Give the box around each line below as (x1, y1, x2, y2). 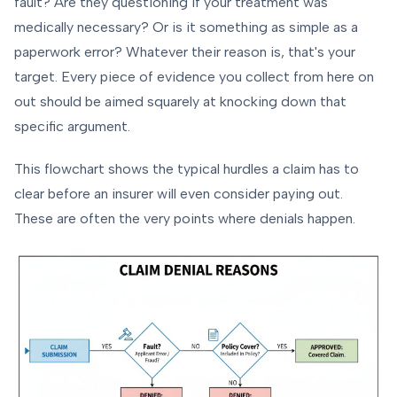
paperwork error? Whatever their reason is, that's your (14, 43, 355, 61)
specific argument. (14, 118, 130, 136)
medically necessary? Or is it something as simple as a (14, 19, 358, 36)
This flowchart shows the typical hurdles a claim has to (14, 160, 359, 178)
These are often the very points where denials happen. (14, 210, 355, 228)
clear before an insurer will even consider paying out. (14, 185, 343, 203)
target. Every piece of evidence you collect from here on (14, 68, 374, 86)
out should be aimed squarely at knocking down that (14, 93, 346, 111)
